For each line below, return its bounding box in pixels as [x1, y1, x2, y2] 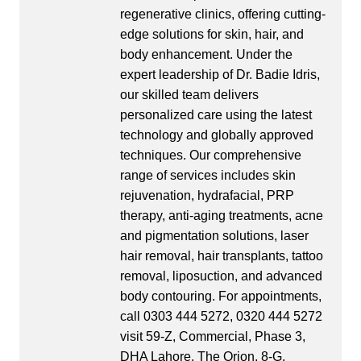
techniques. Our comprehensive [119, 147, 301, 162]
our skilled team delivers [119, 87, 259, 102]
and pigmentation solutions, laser [119, 228, 309, 243]
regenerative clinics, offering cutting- [119, 6, 326, 21]
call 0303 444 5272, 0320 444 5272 [119, 309, 322, 323]
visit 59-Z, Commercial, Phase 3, [119, 329, 305, 343]
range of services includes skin [119, 168, 296, 182]
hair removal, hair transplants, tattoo [119, 248, 323, 263]
